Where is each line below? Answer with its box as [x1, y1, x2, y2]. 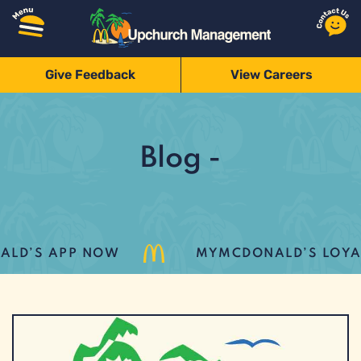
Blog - [140, 144, 221, 173]
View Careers [230, 66, 313, 82]
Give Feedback [45, 66, 135, 82]
